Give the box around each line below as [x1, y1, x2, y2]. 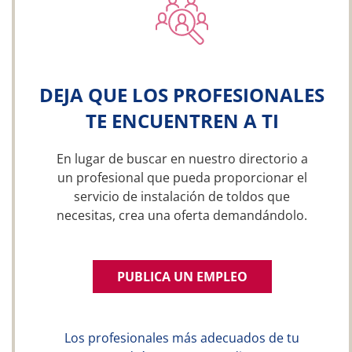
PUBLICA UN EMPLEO [116, 268, 247, 285]
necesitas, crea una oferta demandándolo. [57, 207, 307, 224]
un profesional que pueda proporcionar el [57, 169, 307, 186]
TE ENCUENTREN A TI [85, 108, 279, 134]
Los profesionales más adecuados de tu [64, 329, 299, 346]
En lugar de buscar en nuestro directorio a [56, 150, 308, 167]
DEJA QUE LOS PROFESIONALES [39, 82, 324, 108]
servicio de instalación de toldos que [74, 188, 290, 205]
